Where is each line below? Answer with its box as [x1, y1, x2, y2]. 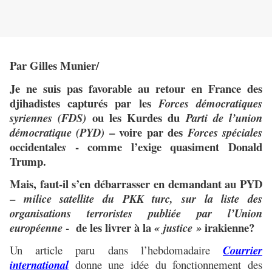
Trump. [10, 152, 46, 169]
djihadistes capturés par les [10, 94, 158, 111]
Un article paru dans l [10, 242, 144, 258]
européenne [10, 219, 66, 236]
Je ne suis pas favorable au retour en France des [10, 80, 262, 97]
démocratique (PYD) [10, 124, 105, 140]
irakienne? [202, 219, 254, 236]
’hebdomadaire [143, 242, 223, 258]
